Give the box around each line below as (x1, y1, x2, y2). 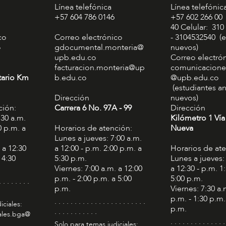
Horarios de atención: (54, 123, 132, 134)
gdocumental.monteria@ (54, 42, 144, 53)
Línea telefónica (54, 2, 111, 13)
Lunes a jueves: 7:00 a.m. (54, 133, 142, 144)
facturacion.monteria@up (54, 62, 145, 74)
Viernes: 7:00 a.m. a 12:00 (54, 163, 142, 175)
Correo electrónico (54, 32, 123, 43)
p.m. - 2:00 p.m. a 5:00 (54, 173, 132, 185)
